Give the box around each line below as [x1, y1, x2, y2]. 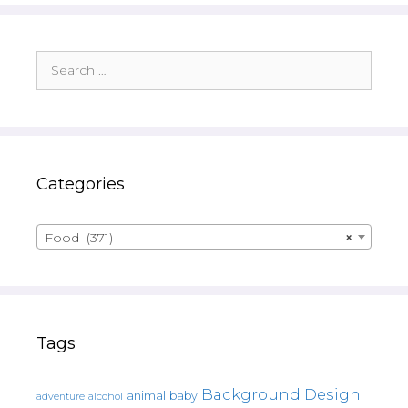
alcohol [88, 390, 123, 403]
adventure [36, 391, 85, 403]
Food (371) [45, 229, 113, 247]
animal [127, 389, 166, 403]
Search [36, 51, 79, 68]
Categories [36, 174, 125, 195]
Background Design [201, 385, 361, 404]
